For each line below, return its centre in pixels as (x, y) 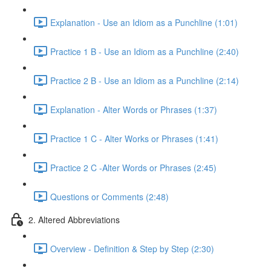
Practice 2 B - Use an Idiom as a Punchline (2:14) (145, 80)
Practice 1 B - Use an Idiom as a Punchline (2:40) (145, 51)
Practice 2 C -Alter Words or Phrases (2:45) (133, 167)
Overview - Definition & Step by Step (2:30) (132, 248)
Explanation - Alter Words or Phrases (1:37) (134, 109)
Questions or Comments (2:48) (109, 196)
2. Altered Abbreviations (74, 219)
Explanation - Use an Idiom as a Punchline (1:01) (144, 22)
